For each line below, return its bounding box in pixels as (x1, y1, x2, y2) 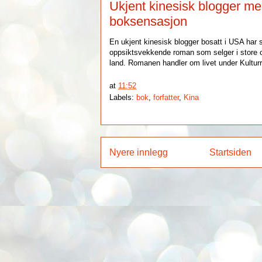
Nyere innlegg (109, 147, 168, 157)
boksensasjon (109, 14, 188, 29)
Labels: (109, 92, 137, 102)
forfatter (153, 92, 180, 102)
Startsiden (209, 147, 251, 157)
